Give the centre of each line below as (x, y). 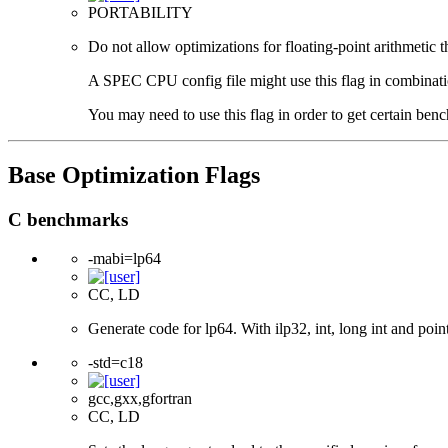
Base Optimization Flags (134, 175)
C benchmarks (68, 220)
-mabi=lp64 (124, 258)
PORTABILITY (140, 13)
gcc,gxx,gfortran (140, 398)
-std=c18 (115, 362)
